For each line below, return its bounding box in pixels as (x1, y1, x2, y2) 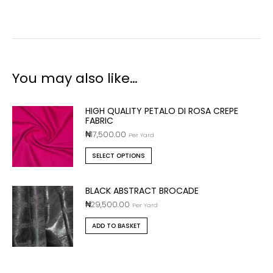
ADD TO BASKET (92, 221, 141, 230)
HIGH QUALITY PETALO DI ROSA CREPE (85, 105, 238, 117)
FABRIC (85, 115, 113, 127)
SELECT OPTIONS (92, 151, 145, 160)
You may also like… (12, 69, 138, 88)
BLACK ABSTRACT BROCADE (85, 185, 199, 197)
